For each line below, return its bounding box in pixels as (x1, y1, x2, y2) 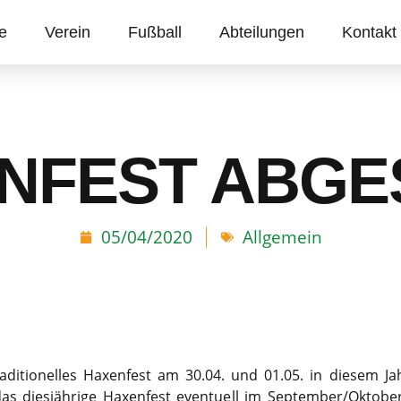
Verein (45, 23, 91, 41)
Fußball (128, 23, 183, 41)
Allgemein (242, 225, 322, 250)
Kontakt (342, 23, 397, 41)
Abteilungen (219, 23, 305, 41)
